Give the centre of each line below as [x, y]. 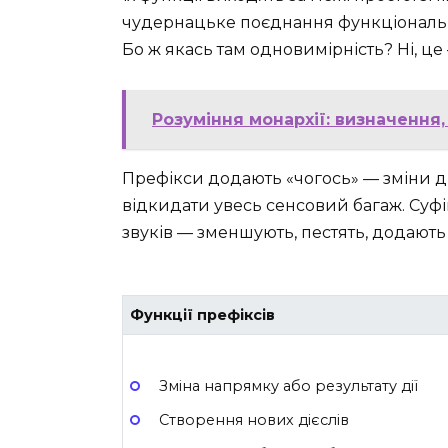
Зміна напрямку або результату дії [288, 385]
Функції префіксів [203, 315]
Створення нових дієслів [253, 419]
